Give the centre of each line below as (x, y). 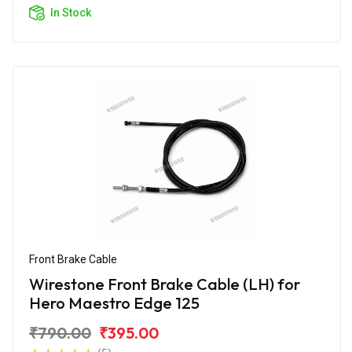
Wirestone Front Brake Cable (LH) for (165, 284)
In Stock (71, 12)
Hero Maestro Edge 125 (114, 302)
